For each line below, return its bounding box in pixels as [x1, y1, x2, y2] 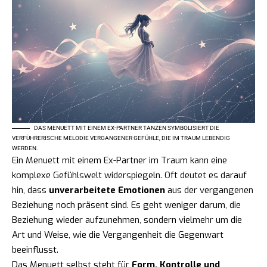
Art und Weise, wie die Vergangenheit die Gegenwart [12, 229, 223, 241]
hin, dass [12, 184, 49, 197]
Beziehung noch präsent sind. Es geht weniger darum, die [12, 199, 241, 212]
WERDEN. [12, 145, 38, 152]
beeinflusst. [12, 244, 58, 256]
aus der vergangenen [165, 184, 253, 197]
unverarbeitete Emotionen [49, 184, 165, 197]
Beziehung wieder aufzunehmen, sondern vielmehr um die [12, 214, 242, 226]
